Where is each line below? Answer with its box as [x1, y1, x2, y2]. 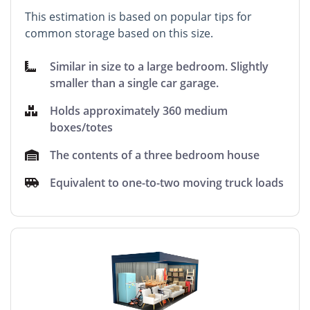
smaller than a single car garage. [50, 75, 219, 91]
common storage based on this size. [25, 25, 213, 41]
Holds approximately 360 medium [50, 102, 228, 118]
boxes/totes [50, 119, 113, 135]
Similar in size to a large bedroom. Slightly [50, 58, 269, 74]
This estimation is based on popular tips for [25, 8, 252, 24]
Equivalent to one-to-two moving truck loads [50, 174, 284, 190]
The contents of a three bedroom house [50, 147, 260, 163]
